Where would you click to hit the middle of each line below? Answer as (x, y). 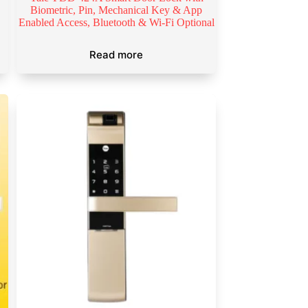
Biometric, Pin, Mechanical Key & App (116, 10)
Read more (116, 55)
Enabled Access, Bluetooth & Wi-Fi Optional (116, 23)
